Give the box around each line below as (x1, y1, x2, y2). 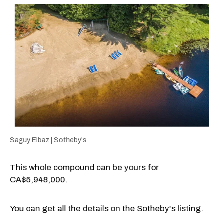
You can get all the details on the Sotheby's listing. (10, 204, 203, 214)
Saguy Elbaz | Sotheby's (10, 136, 87, 144)
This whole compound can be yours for (10, 163, 159, 173)
